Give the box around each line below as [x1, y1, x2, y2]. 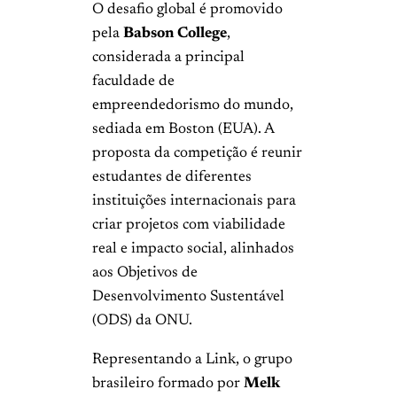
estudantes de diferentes [92, 169, 252, 186]
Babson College [123, 26, 227, 43]
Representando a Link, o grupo [92, 352, 292, 369]
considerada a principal [92, 50, 245, 66]
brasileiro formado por [92, 376, 244, 393]
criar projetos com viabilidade [92, 217, 285, 234]
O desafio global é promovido [92, 2, 283, 19]
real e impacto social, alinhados [92, 241, 294, 258]
